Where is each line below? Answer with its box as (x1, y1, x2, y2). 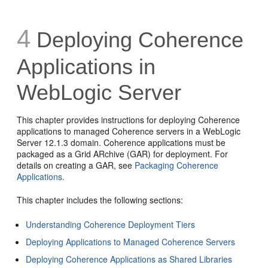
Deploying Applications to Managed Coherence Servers (26, 236, 236, 248)
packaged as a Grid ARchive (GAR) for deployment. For (17, 148, 229, 160)
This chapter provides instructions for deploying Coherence (17, 114, 240, 126)
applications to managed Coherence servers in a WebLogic (17, 125, 241, 137)
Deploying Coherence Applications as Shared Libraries (26, 253, 233, 265)
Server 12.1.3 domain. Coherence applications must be (17, 136, 226, 148)
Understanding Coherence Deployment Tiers (26, 218, 196, 230)
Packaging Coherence (135, 159, 219, 171)
